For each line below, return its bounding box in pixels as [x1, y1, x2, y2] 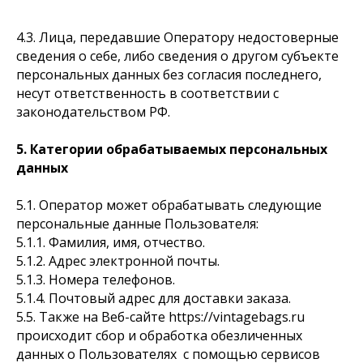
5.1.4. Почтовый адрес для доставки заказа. [16, 289, 291, 307]
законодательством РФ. [16, 103, 170, 121]
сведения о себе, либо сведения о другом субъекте [16, 47, 339, 65]
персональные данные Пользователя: [16, 215, 258, 233]
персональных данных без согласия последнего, [16, 66, 322, 83]
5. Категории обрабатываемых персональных [16, 140, 327, 158]
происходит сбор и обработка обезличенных [16, 327, 302, 344]
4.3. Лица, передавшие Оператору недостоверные [16, 28, 339, 46]
